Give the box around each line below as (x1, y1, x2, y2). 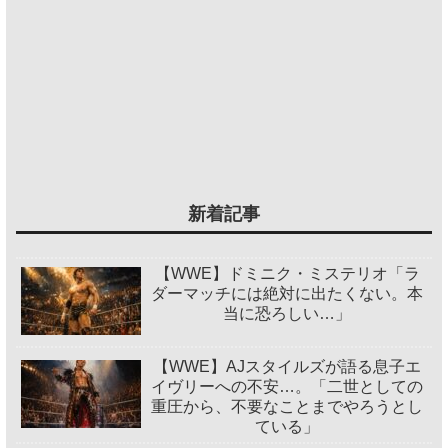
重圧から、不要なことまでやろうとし (151, 398, 424, 416)
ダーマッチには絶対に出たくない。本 (151, 284, 424, 302)
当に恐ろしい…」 (223, 304, 352, 322)
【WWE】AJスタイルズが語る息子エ (153, 358, 422, 376)
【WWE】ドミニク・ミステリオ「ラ (154, 264, 420, 282)
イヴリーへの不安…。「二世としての (151, 378, 424, 396)
